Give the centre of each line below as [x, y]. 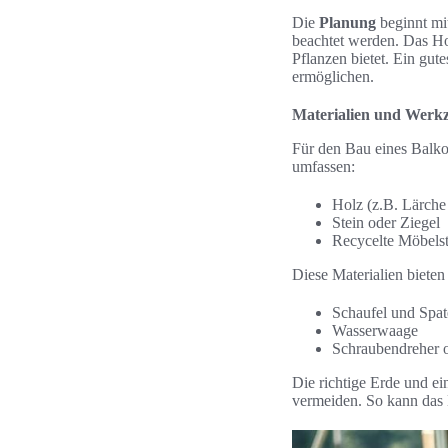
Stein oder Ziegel [386, 222]
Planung [347, 22]
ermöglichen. [333, 76]
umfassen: [323, 166]
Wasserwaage [375, 330]
